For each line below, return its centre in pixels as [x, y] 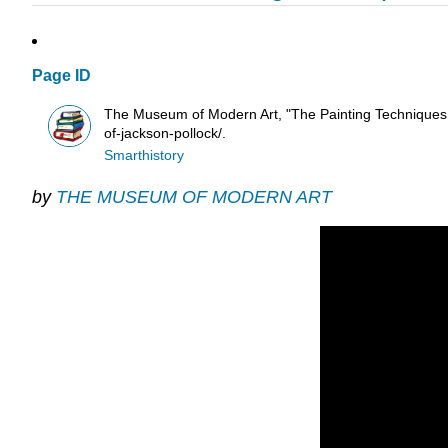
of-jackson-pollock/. [165, 133]
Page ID [61, 76]
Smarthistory [144, 155]
